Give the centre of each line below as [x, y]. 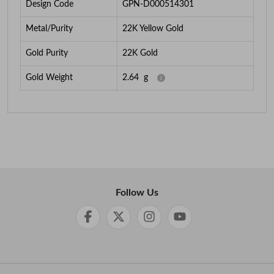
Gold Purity [47, 54]
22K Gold [140, 54]
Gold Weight [49, 78]
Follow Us [137, 193]
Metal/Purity [49, 29]
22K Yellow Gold [153, 29]
